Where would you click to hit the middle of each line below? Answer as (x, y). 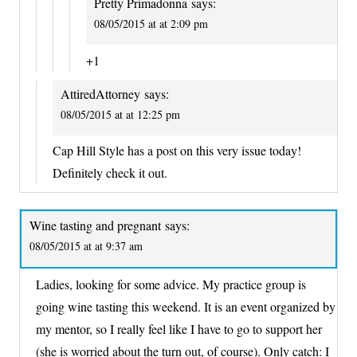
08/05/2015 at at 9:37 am (86, 246)
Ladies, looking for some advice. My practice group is (171, 284)
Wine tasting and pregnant (95, 226)
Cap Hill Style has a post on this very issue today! (177, 151)
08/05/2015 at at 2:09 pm (151, 24)
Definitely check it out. (110, 173)
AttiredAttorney (100, 93)
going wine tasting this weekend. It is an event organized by (186, 306)
